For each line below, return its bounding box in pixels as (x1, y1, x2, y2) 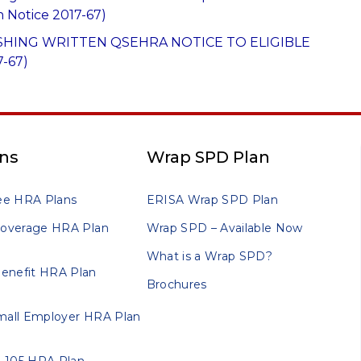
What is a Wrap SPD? (146, 249, 273, 264)
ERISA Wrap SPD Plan (146, 193, 279, 208)
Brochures (146, 277, 207, 293)
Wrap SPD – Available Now (146, 221, 303, 236)
